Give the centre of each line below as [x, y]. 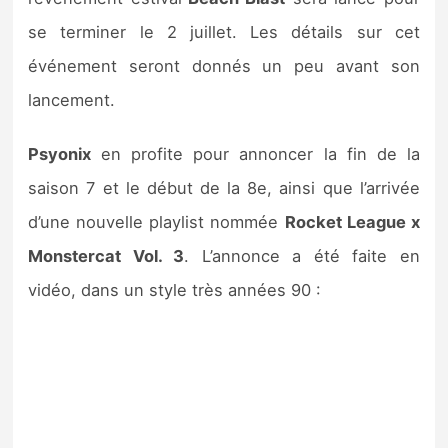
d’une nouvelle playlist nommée [156, 221]
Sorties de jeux [105, 19]
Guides [68, 141]
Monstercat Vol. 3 [106, 255]
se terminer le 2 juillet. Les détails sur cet [224, 31]
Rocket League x [352, 221]
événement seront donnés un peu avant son [224, 65]
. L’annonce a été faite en [302, 255]
